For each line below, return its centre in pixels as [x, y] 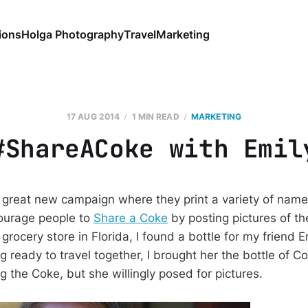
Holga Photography [72, 34]
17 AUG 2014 [93, 117]
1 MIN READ [155, 117]
